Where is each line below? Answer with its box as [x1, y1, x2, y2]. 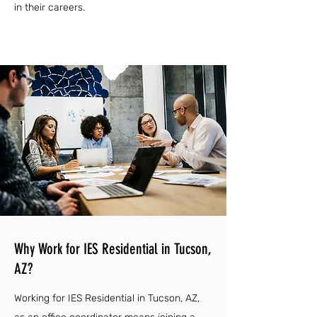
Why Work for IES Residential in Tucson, [14, 240, 212, 258]
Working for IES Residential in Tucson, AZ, [14, 292, 200, 304]
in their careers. [14, 1, 85, 13]
